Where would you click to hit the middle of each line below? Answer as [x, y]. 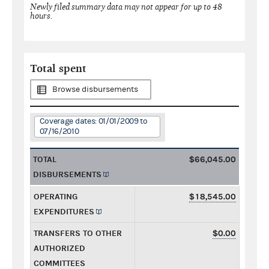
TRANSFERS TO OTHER [78, 233]
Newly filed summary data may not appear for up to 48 [126, 7]
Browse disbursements [95, 89]
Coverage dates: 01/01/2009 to [93, 121]
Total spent [58, 68]
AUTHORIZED [59, 248]
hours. [41, 16]
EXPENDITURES [64, 211]
